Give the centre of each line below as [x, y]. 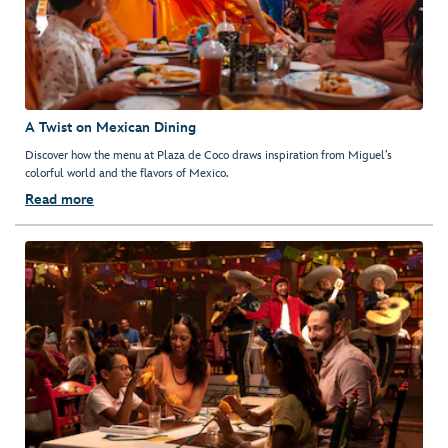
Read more [59, 199]
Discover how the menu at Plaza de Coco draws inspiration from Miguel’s [208, 155]
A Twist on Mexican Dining [110, 127]
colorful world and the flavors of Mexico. [127, 173]
